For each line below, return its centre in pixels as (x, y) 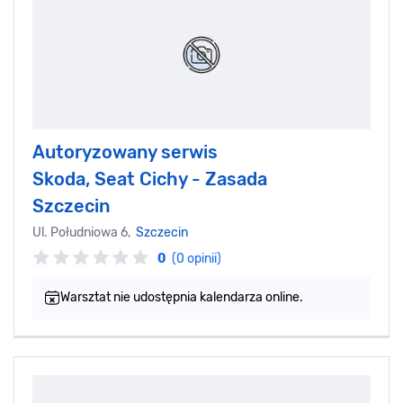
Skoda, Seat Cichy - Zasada (150, 179)
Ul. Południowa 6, (84, 232)
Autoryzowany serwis (125, 152)
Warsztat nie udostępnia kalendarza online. (182, 297)
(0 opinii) (197, 258)
